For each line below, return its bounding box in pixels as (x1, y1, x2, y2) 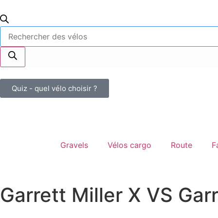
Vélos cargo (108, 140, 151, 150)
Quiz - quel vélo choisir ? (12, 84, 97, 93)
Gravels (60, 140, 88, 150)
